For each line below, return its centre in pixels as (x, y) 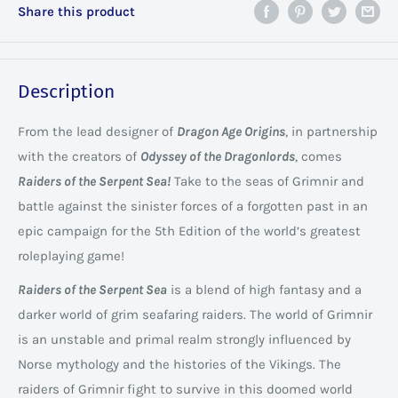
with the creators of (79, 156)
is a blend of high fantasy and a (264, 290)
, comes (318, 156)
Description (66, 92)
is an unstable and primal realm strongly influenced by (184, 340)
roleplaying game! (71, 255)
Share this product (76, 11)
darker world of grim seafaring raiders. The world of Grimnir (195, 315)
